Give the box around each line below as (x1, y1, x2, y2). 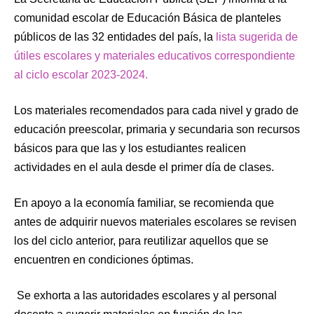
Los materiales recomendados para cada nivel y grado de (14, 104, 299, 116)
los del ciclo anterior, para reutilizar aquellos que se (14, 234, 268, 247)
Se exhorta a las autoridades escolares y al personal (17, 289, 277, 301)
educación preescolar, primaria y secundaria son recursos (14, 123, 300, 135)
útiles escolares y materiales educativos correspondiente (14, 49, 295, 62)
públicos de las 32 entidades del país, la (14, 30, 216, 43)
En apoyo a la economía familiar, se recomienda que (14, 196, 274, 209)
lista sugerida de (216, 30, 298, 43)
